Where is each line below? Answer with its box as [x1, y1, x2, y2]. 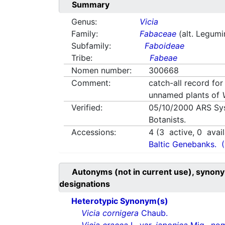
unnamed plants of [149, 90, 222, 100]
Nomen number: [71, 65, 132, 76]
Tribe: [71, 53, 92, 63]
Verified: [71, 102, 102, 113]
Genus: [71, 17, 97, 27]
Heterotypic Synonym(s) [71, 196, 168, 206]
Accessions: [71, 127, 116, 138]
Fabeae [150, 53, 178, 63]
